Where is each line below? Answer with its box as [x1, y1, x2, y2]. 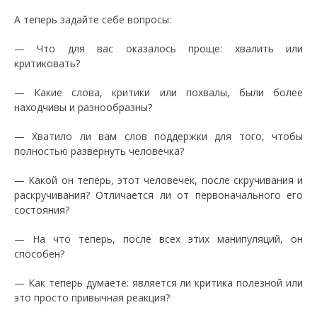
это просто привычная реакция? [14, 291, 170, 304]
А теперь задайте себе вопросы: [14, 13, 171, 26]
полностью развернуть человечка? [14, 144, 184, 158]
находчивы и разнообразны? [14, 100, 152, 114]
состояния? [14, 203, 69, 217]
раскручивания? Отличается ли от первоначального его [14, 188, 303, 202]
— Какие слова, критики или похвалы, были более [14, 86, 303, 99]
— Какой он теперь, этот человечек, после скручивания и [14, 173, 303, 187]
